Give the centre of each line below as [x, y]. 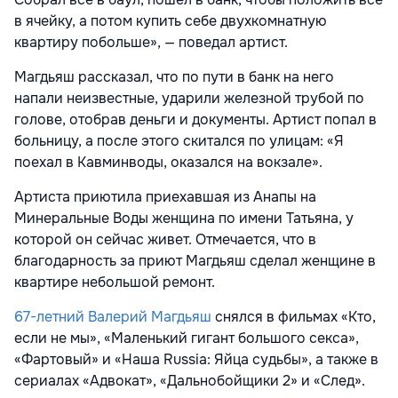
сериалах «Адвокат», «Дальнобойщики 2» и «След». [190, 380]
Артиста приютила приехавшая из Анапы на [165, 196]
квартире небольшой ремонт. [115, 282]
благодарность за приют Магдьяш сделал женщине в [195, 260]
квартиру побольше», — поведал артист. [151, 42]
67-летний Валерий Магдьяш [113, 316]
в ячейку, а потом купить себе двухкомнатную [171, 20]
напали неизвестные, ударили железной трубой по [189, 98]
